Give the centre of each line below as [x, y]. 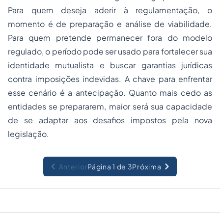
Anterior [73, 167]
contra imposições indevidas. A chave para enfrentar [110, 79]
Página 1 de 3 [110, 167]
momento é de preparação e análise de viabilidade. [110, 24]
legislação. [28, 134]
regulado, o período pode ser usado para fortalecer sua [110, 52]
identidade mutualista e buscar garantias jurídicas [110, 65]
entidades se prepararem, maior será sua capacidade [110, 107]
